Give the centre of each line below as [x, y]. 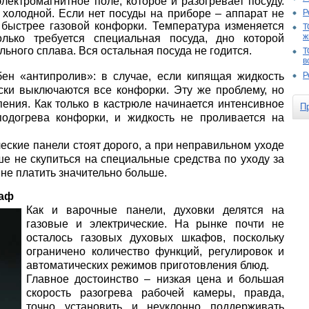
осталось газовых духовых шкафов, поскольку [155, 238]
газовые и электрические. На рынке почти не [155, 224]
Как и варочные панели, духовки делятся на [155, 210]
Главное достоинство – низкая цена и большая [155, 279]
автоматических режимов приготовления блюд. [148, 265]
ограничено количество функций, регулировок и [155, 251]
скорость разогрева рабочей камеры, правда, [155, 293]
